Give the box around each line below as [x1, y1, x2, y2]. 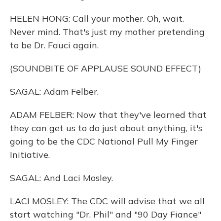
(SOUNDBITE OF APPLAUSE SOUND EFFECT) [10, 63, 201, 74]
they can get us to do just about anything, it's [10, 122, 202, 134]
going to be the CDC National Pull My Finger [10, 136, 198, 147]
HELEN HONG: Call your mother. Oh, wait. [10, 13, 184, 24]
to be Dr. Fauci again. [10, 39, 99, 51]
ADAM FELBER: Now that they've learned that [10, 109, 207, 120]
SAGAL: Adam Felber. [10, 86, 99, 97]
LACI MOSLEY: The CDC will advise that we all [10, 195, 205, 207]
